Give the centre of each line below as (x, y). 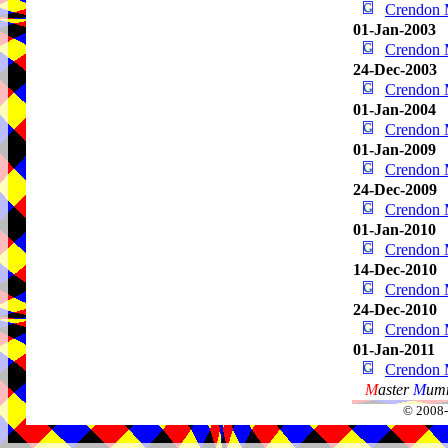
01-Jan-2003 (394, 29)
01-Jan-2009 (394, 149)
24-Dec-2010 (395, 309)
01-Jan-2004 (394, 109)
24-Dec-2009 (395, 189)
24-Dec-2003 (395, 69)
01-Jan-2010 (394, 229)
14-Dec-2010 (395, 269)
